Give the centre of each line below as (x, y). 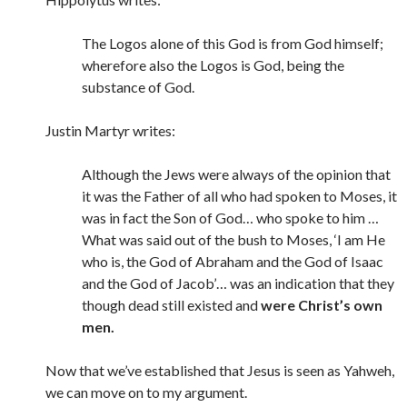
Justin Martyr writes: (110, 130)
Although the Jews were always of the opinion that (236, 174)
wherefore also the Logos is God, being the (213, 65)
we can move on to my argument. (146, 392)
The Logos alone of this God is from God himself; (233, 43)
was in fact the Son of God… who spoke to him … (230, 218)
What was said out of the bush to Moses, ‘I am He (233, 239)
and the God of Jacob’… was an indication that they (238, 283)
